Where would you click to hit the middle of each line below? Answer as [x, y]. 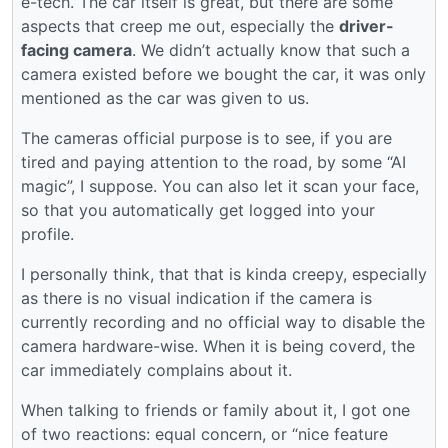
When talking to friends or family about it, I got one [215, 409]
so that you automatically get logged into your [198, 209]
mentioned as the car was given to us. [165, 97]
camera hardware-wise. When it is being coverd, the [218, 345]
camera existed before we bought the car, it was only [223, 73]
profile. [47, 233]
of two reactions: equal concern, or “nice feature [204, 433]
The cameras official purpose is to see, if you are [206, 137]
